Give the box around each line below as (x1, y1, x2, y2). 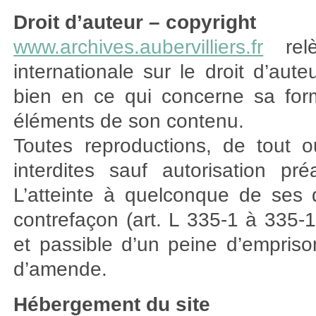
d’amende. (13, 258, 108, 281)
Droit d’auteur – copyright (13, 11, 257, 34)
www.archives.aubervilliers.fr (13, 36, 264, 59)
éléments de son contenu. (13, 110, 245, 133)
